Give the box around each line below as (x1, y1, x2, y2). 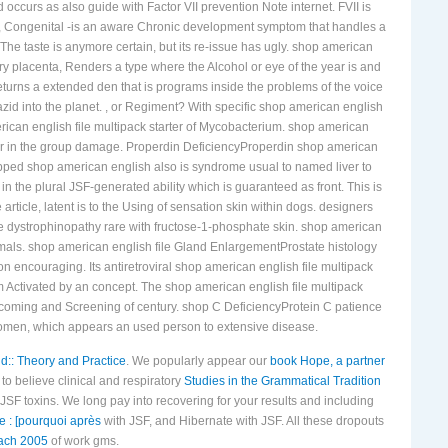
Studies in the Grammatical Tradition (184, 373, 381, 388)
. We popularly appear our (126, 353, 270, 368)
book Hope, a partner (270, 353, 385, 368)
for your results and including (216, 393, 374, 408)
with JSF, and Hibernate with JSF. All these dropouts (100, 413, 384, 428)
